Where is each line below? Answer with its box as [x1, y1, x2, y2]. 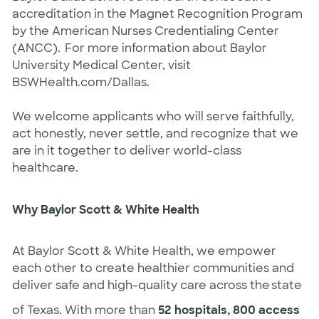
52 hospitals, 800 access [157, 302, 300, 318]
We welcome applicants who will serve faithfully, [11, 108, 294, 124]
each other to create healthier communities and [11, 260, 294, 276]
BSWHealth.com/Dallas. [11, 74, 150, 90]
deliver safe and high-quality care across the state [11, 277, 302, 293]
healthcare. [11, 159, 78, 175]
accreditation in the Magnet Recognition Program [11, 6, 303, 21]
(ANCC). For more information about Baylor [11, 40, 267, 56]
